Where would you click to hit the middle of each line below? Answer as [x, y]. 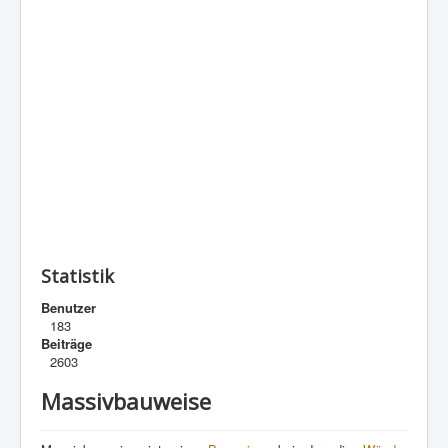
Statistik [77, 275]
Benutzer [68, 307]
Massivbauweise [126, 400]
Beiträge [66, 343]
